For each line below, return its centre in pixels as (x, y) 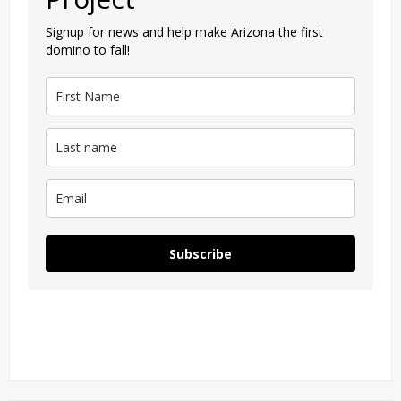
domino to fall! (88, 50)
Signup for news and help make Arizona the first (184, 32)
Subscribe (200, 254)
